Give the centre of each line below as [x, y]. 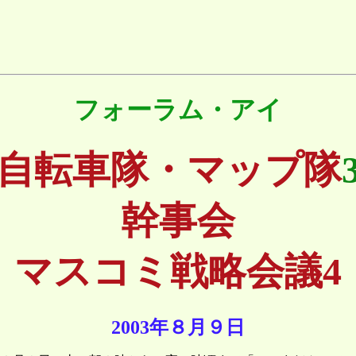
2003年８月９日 [178, 327]
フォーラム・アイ [178, 109]
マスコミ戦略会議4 [178, 272]
